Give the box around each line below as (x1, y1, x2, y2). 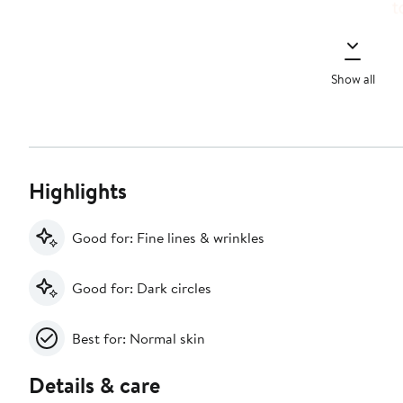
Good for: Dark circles (72, 278, 211, 299)
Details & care (29, 370, 160, 401)
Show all (330, 69, 375, 88)
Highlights (29, 175, 127, 207)
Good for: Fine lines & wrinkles (72, 228, 264, 248)
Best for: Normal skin (72, 328, 205, 349)
